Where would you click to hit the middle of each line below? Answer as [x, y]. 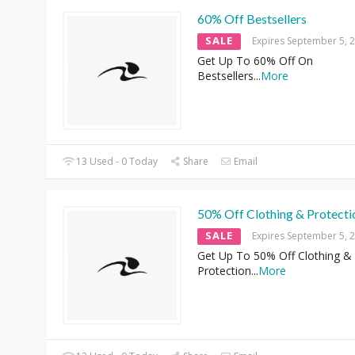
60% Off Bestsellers [252, 18]
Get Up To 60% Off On [255, 60]
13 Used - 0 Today [116, 161]
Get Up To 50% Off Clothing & [275, 255]
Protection [224, 270]
